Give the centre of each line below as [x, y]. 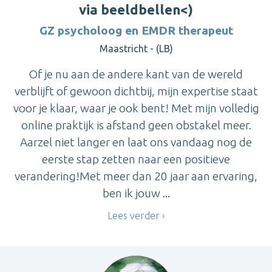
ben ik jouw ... [136, 193]
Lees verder [134, 215]
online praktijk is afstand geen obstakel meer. [136, 125]
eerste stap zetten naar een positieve [136, 159]
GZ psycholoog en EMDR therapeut [136, 30]
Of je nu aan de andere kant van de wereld [136, 74]
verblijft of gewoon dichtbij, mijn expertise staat [136, 91]
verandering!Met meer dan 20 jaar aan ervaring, [136, 176]
